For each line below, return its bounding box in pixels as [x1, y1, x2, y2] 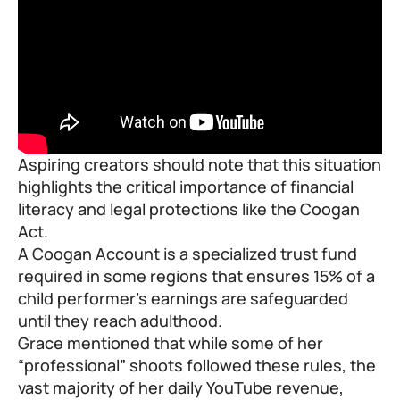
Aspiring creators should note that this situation [18, 154, 381, 176]
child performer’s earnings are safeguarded [18, 287, 348, 310]
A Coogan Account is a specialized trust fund [18, 243, 357, 265]
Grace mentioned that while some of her [18, 332, 323, 354]
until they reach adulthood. [18, 310, 222, 332]
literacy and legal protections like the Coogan [18, 198, 360, 221]
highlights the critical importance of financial [18, 176, 354, 198]
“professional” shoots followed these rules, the [18, 354, 376, 377]
